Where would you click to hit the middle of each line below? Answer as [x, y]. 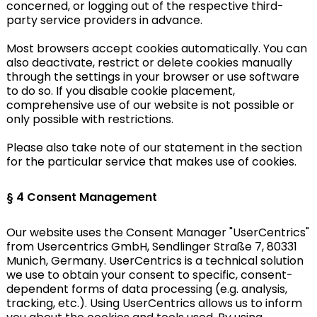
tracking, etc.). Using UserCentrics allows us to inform [154, 303]
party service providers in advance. [104, 20]
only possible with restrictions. [90, 119]
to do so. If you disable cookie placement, [120, 91]
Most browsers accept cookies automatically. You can [156, 48]
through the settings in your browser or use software [152, 77]
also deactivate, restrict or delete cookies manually [149, 63]
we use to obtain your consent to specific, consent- [149, 275]
